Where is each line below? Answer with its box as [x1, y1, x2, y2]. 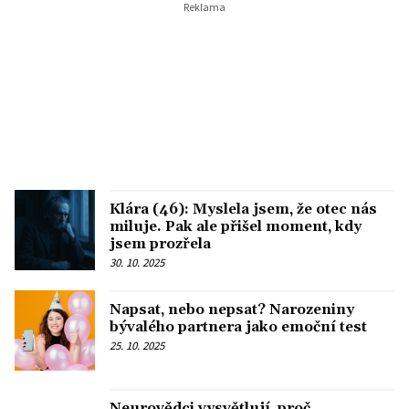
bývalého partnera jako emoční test [110, 317, 367, 336]
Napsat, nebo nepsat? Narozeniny [110, 299, 354, 319]
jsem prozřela [110, 235, 211, 254]
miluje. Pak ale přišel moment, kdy [110, 217, 362, 236]
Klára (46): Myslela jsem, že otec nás [110, 200, 377, 219]
